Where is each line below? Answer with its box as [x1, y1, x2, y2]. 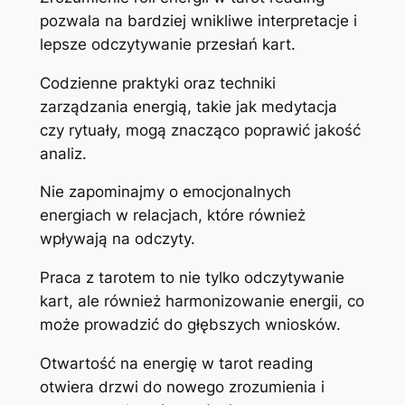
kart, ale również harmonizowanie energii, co [39, 292, 364, 311]
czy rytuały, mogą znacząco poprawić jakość [39, 120, 361, 139]
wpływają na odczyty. [39, 230, 195, 249]
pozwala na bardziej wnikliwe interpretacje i [39, 11, 357, 30]
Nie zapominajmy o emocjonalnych [39, 183, 291, 202]
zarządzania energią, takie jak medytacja [39, 97, 337, 116]
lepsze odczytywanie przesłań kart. [39, 34, 296, 53]
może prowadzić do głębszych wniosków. [39, 316, 341, 334]
